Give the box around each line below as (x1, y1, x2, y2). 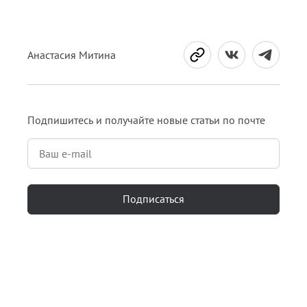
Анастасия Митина (27, 48, 116, 62)
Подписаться (123, 192, 184, 206)
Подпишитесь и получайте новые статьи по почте (27, 113, 265, 127)
